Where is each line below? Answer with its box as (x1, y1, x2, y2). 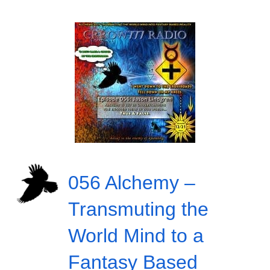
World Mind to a (67, 224, 204, 246)
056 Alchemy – (67, 171, 195, 193)
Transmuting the (67, 198, 209, 220)
